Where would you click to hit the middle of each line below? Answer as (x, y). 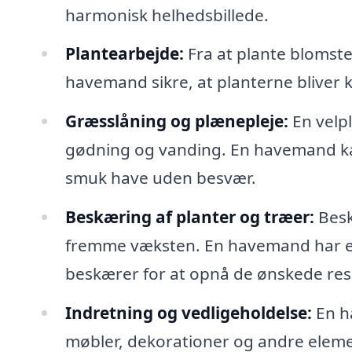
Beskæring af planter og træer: (189, 217)
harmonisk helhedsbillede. (167, 15)
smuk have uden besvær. (160, 178)
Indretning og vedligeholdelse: (188, 312)
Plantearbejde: (124, 54)
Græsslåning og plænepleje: (176, 121)
